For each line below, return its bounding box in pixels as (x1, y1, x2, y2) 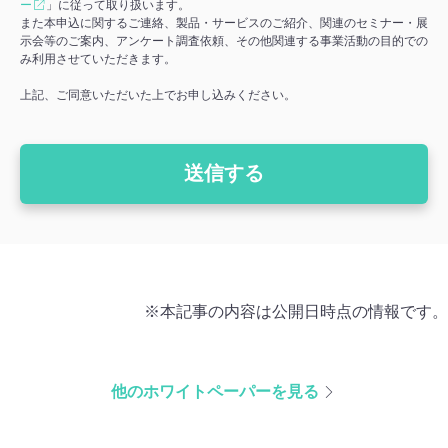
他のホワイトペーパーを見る (111, 382, 319, 400)
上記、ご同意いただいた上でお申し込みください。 (20, 87, 296, 102)
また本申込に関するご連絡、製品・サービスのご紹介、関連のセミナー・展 (20, 15, 428, 30)
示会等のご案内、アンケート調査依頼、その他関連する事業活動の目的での (20, 33, 428, 48)
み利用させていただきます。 (20, 51, 176, 66)
